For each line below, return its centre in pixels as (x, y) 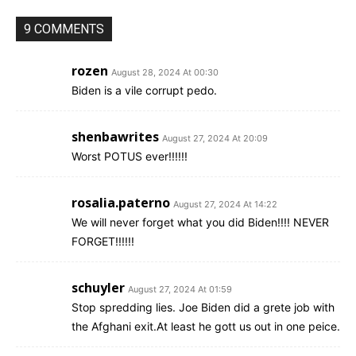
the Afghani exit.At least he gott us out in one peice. (206, 327)
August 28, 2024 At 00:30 (165, 73)
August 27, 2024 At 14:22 (225, 205)
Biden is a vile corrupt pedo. (144, 91)
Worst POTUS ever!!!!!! (130, 157)
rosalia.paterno (121, 203)
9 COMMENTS (64, 29)
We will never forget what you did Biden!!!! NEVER (200, 222)
